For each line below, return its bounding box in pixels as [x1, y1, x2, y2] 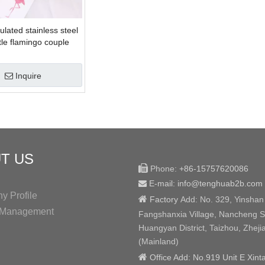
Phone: [150, 164, 177, 173]
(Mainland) [138, 237, 179, 246]
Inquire [15, 71, 41, 80]
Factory [150, 195, 178, 204]
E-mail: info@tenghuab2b [147, 179, 244, 188]
